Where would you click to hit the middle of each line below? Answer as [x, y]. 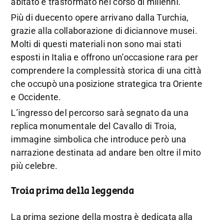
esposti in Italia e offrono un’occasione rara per [105, 57]
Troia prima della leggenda [72, 191]
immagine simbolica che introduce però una [99, 139]
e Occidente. [36, 97]
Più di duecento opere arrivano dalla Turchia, [100, 18]
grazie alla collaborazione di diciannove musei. [104, 31]
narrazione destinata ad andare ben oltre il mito [106, 153]
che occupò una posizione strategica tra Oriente [107, 84]
